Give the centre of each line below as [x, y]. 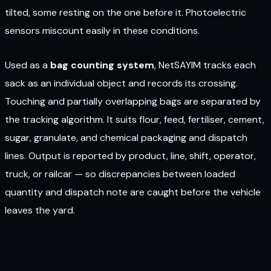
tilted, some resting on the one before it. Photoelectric [126, 13]
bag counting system [102, 65]
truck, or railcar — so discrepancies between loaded [120, 174]
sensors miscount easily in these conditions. [102, 31]
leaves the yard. [40, 210]
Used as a [28, 65]
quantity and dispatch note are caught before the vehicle [133, 192]
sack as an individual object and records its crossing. [121, 83]
